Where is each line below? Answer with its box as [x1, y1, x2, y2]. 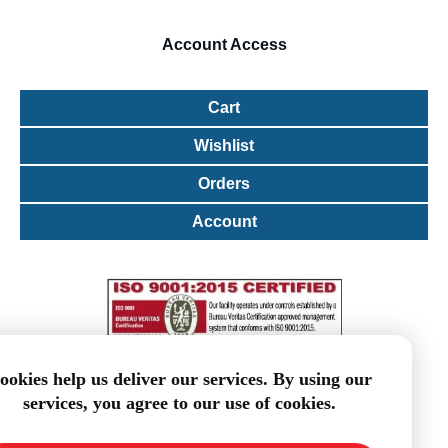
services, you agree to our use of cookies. [22, 393, 336, 413]
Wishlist [194, 137, 254, 154]
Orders [198, 175, 250, 192]
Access [226, 36, 287, 53]
